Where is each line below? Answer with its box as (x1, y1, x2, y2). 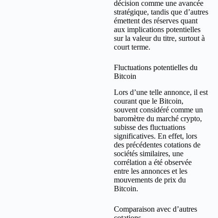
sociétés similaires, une (114, 149, 183, 158)
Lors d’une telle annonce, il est (114, 88, 208, 96)
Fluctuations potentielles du (114, 63, 198, 72)
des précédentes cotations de (114, 140, 200, 149)
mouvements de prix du (114, 175, 186, 184)
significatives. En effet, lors (114, 131, 197, 140)
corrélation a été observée (114, 158, 192, 166)
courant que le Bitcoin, (114, 96, 183, 105)
